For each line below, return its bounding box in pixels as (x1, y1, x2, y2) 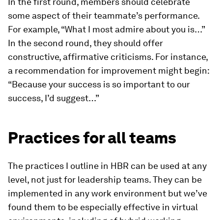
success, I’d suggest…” (8, 93, 99, 103)
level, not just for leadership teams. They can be (8, 174, 202, 185)
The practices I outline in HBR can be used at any (8, 161, 207, 171)
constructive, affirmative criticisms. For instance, (8, 52, 208, 62)
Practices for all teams (8, 128, 176, 147)
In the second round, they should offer (8, 38, 163, 48)
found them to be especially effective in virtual (8, 202, 198, 212)
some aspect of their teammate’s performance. (8, 10, 199, 21)
